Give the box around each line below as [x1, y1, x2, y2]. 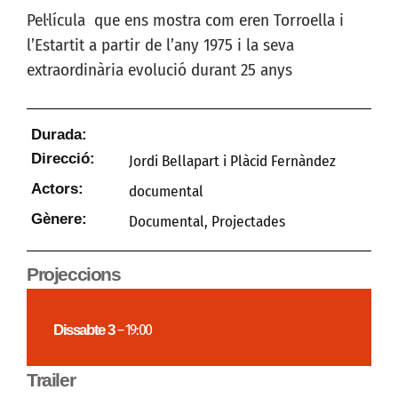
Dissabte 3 [53, 320, 115, 338]
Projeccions [27, 263, 121, 284]
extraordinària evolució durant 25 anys [27, 59, 292, 80]
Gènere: [31, 209, 87, 227]
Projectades [211, 211, 285, 231]
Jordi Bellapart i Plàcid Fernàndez [129, 151, 336, 171]
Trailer [27, 370, 76, 391]
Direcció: [31, 148, 95, 167]
